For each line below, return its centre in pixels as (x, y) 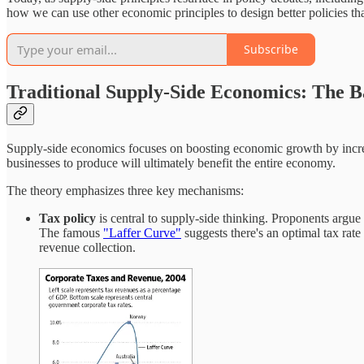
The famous (71, 233)
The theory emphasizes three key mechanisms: (125, 191)
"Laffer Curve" (142, 233)
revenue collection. (87, 248)
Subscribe (271, 50)
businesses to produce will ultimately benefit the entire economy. (171, 163)
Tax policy (67, 219)
